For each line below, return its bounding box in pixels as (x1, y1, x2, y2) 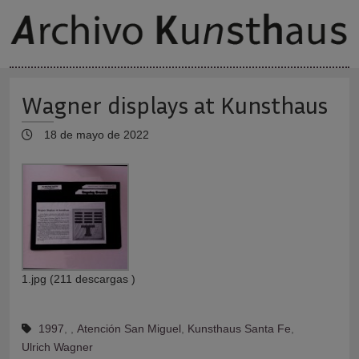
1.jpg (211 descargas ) (22, 272, 135, 285)
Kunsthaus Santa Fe (188, 321, 291, 335)
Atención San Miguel (77, 321, 181, 335)
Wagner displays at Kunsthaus (22, 90, 328, 119)
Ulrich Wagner (22, 340, 93, 353)
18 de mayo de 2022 (41, 127, 149, 141)
